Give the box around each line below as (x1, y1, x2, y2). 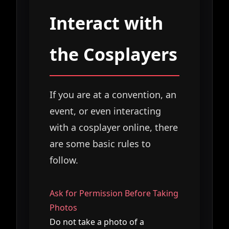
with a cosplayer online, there (50, 121, 178, 133)
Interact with (50, 11, 163, 35)
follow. (50, 153, 78, 166)
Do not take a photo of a (50, 216, 144, 227)
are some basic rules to (50, 137, 151, 150)
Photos (50, 201, 77, 213)
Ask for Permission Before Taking (50, 187, 178, 199)
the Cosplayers (50, 42, 177, 66)
